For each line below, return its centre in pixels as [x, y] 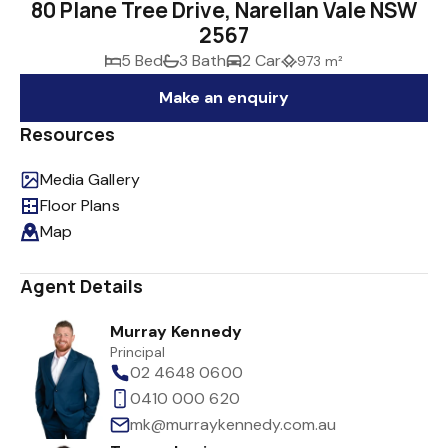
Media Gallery [90, 179]
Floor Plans [80, 205]
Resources [68, 134]
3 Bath [202, 60]
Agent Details [82, 286]
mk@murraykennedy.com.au [233, 424]
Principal [138, 352]
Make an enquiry [224, 97]
